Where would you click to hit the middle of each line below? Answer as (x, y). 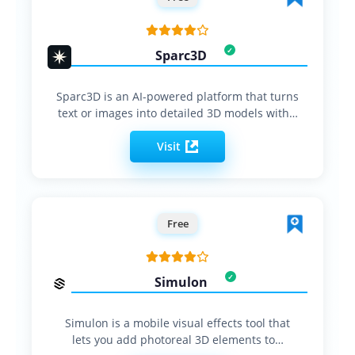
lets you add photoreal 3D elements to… (177, 339)
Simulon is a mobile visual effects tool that (177, 323)
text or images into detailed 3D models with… (177, 113)
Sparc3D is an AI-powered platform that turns (177, 96)
